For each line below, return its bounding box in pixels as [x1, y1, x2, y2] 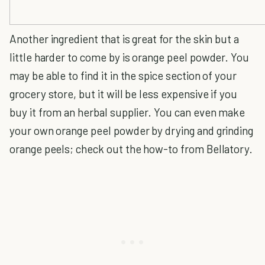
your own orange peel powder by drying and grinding [9, 124, 254, 137]
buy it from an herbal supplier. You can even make [9, 105, 245, 119]
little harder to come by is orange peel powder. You [9, 50, 250, 64]
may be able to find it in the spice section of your [9, 69, 237, 82]
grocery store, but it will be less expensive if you [9, 87, 238, 101]
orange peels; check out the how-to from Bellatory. [9, 142, 253, 156]
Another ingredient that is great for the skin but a [9, 32, 240, 46]
